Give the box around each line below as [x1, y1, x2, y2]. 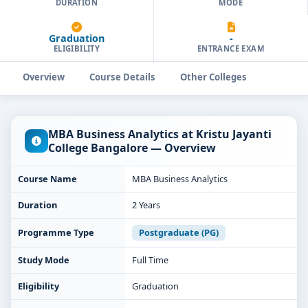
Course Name [18, 173, 77, 185]
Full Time [132, 254, 168, 266]
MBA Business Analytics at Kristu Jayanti [48, 126, 272, 142]
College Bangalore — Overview [48, 140, 216, 155]
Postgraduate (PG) [139, 226, 219, 239]
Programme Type [18, 226, 94, 239]
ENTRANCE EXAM [197, 43, 265, 54]
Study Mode [18, 254, 69, 266]
